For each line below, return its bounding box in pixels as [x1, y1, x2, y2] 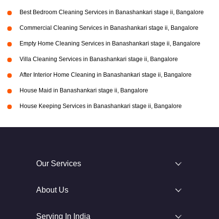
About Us [36, 186, 68, 195]
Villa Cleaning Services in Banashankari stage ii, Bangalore [20, 56, 178, 63]
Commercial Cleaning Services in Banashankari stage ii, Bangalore [20, 24, 198, 32]
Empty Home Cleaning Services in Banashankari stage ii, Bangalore [20, 40, 200, 47]
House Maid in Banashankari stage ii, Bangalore [20, 87, 148, 94]
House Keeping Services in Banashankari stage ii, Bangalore [20, 103, 182, 110]
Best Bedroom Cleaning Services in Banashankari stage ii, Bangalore [20, 9, 204, 16]
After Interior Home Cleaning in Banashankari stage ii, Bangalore [20, 71, 192, 79]
